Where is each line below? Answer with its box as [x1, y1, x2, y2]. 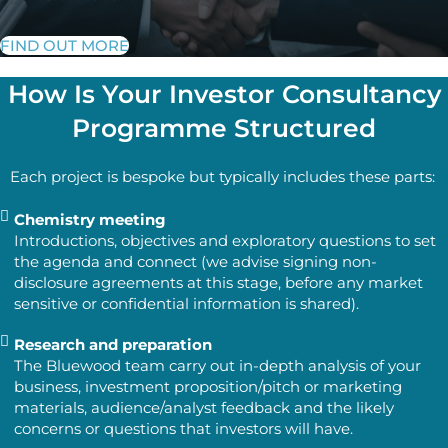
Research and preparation [14, 335, 212, 355]
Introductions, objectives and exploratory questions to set [14, 231, 436, 251]
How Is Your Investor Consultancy [7, 79, 441, 110]
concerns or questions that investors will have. [14, 419, 353, 439]
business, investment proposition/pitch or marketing [14, 377, 402, 397]
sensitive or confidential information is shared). [14, 294, 359, 314]
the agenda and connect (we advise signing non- [14, 252, 377, 272]
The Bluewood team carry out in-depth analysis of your [14, 356, 421, 376]
